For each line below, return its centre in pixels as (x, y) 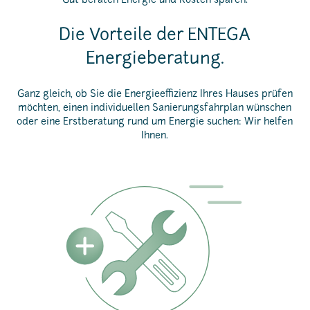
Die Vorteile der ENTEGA (155, 36)
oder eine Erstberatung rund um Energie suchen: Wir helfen (155, 122)
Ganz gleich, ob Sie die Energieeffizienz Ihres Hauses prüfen (155, 94)
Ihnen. (155, 136)
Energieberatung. (155, 60)
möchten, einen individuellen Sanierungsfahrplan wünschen (155, 108)
